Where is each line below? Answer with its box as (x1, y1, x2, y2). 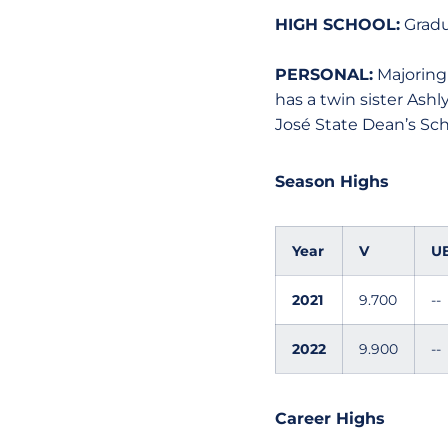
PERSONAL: (274, 65, 373, 84)
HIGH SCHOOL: (274, 15, 400, 34)
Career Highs (274, 409, 385, 428)
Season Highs (274, 172, 389, 191)
